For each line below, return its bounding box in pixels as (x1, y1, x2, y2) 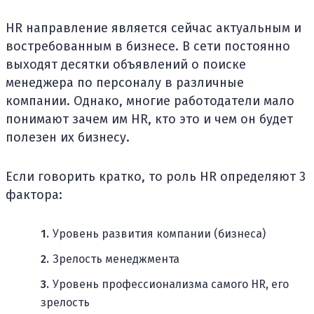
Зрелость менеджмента (53, 252, 179, 266)
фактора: (6, 187, 62, 203)
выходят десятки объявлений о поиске (6, 57, 246, 72)
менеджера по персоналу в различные (6, 75, 244, 90)
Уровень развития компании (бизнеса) (53, 227, 266, 240)
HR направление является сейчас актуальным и (6, 20, 301, 36)
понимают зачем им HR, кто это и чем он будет (6, 111, 293, 127)
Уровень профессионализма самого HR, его (53, 278, 289, 291)
